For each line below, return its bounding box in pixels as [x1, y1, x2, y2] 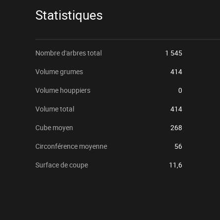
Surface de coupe [35, 160, 88, 170]
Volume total [35, 104, 74, 114]
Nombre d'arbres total [35, 48, 102, 58]
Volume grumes [35, 66, 83, 77]
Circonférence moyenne [35, 141, 107, 151]
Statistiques [35, 6, 103, 24]
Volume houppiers [35, 85, 90, 95]
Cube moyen [35, 122, 73, 133]
